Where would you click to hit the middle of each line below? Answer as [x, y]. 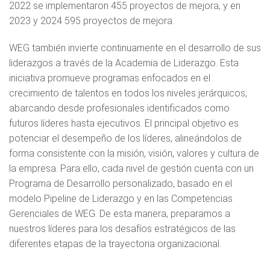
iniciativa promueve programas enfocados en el [110, 78]
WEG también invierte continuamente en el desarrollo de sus [135, 48]
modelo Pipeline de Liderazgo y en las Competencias [121, 198]
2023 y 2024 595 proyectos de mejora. [92, 20]
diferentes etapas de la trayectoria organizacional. [115, 243]
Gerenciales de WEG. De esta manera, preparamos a [120, 213]
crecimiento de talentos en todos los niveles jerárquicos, [128, 93]
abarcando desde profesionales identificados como [119, 108]
